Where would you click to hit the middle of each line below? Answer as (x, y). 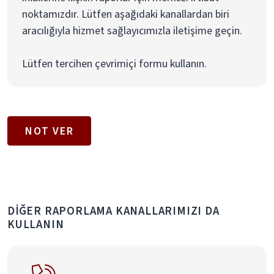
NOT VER (50, 131)
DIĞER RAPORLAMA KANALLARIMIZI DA (113, 211)
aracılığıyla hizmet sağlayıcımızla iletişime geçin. (132, 31)
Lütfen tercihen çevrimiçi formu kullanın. (114, 64)
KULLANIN (36, 224)
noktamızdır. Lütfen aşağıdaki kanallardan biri (126, 14)
